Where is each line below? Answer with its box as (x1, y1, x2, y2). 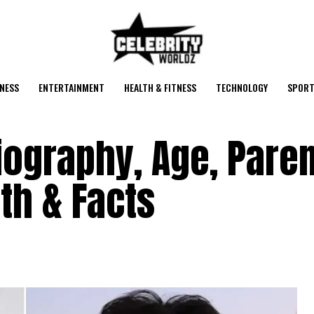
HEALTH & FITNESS (123, 80, 196, 95)
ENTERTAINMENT (38, 80, 104, 95)
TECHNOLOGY (215, 80, 268, 95)
